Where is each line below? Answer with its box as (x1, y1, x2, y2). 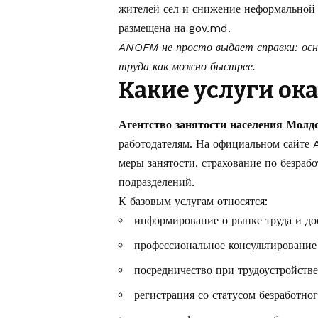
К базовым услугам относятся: (119, 194, 268, 208)
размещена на (119, 21, 189, 35)
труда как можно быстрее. (119, 60, 256, 74)
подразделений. (119, 175, 194, 189)
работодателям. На (119, 136, 213, 150)
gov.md (189, 21, 228, 35)
